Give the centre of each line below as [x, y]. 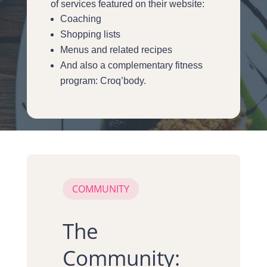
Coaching [80, 18]
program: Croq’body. [103, 80]
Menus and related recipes [116, 49]
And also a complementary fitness [131, 65]
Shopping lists [90, 34]
